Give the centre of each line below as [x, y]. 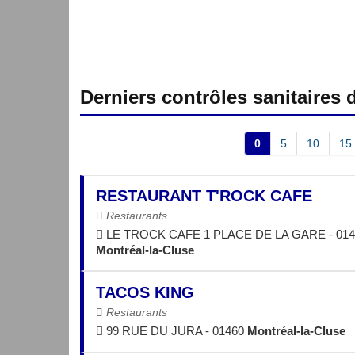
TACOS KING [145, 293]
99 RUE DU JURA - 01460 [175, 331]
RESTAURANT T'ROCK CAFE [204, 195]
